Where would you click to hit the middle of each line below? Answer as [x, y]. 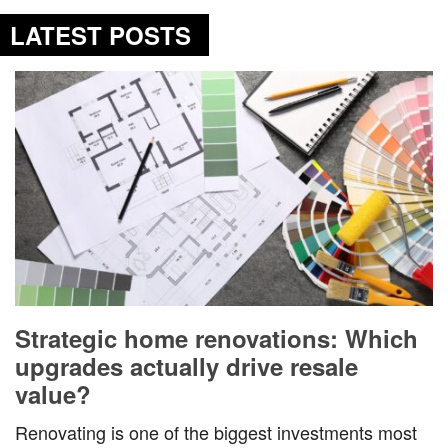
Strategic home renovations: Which [216, 338]
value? [53, 394]
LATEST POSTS [100, 35]
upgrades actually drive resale [186, 366]
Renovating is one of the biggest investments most [216, 432]
